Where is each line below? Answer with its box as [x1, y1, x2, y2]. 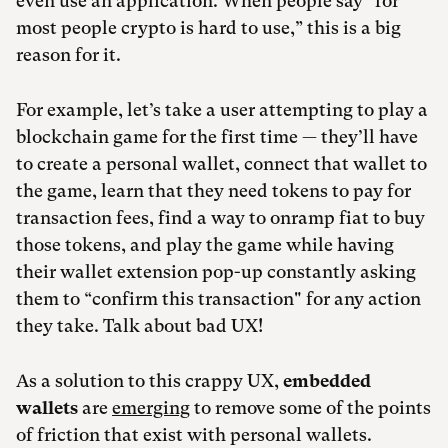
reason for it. [16, 44, 129, 65]
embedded [283, 370, 371, 391]
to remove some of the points [190, 397, 431, 418]
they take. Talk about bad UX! [16, 315, 267, 336]
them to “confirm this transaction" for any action [16, 288, 421, 309]
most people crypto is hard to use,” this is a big [16, 17, 401, 38]
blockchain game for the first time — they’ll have [16, 126, 418, 147]
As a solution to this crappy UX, [16, 370, 283, 391]
